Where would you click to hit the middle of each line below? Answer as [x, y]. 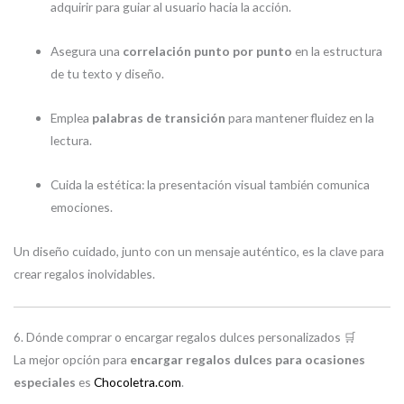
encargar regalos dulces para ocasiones [248, 360]
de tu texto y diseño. [108, 73]
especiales [45, 382]
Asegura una [87, 50]
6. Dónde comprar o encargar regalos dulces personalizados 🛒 [185, 337]
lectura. [72, 140]
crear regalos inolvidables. [84, 273]
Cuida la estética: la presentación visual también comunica [211, 184]
